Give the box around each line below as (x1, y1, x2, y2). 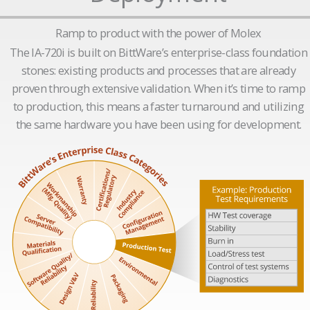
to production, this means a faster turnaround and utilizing (12, 98, 304, 114)
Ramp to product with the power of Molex (55, 24, 262, 41)
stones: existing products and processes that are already (21, 62, 296, 78)
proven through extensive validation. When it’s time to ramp (11, 80, 306, 96)
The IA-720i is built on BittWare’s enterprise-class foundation (9, 44, 308, 60)
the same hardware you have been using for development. (15, 116, 302, 132)
